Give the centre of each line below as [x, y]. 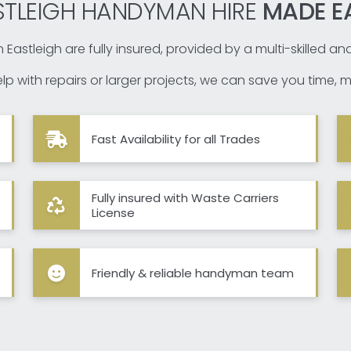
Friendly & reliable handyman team [192, 273]
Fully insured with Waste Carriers [185, 198]
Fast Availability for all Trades [175, 139]
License [113, 213]
